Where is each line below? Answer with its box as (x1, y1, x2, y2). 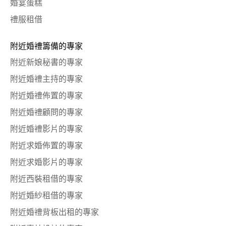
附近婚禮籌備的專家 (10, 42, 83, 50)
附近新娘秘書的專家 (10, 58, 83, 67)
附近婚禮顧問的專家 (10, 108, 83, 117)
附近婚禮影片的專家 (10, 125, 83, 133)
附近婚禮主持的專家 (10, 75, 83, 83)
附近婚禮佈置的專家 (10, 91, 83, 100)
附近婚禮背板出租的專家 (10, 208, 99, 216)
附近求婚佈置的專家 (10, 141, 83, 150)
